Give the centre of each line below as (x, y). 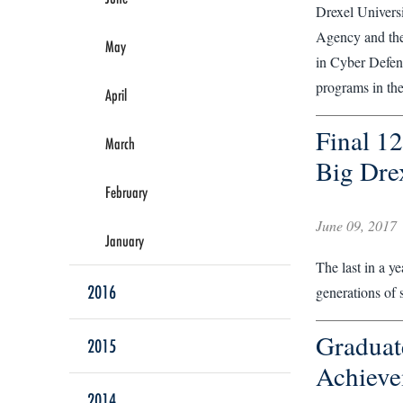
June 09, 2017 (356, 225)
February (126, 192)
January (125, 240)
